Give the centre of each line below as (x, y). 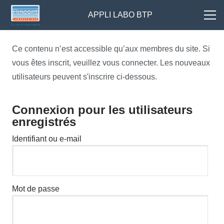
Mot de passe (36, 189)
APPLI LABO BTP (120, 15)
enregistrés (44, 122)
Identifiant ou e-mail (47, 139)
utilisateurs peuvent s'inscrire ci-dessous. (84, 77)
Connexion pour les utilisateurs (102, 110)
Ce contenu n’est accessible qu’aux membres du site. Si (111, 49)
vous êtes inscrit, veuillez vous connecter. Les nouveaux (111, 63)
